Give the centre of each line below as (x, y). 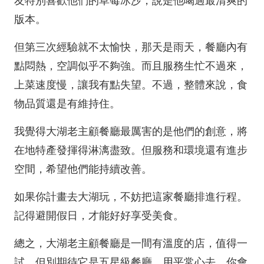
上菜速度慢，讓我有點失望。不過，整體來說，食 (131, 85)
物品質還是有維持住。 (67, 104)
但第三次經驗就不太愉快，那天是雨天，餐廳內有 (131, 47)
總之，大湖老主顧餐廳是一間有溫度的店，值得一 (131, 243)
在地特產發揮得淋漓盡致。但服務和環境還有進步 (131, 150)
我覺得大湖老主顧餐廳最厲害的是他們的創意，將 (131, 131)
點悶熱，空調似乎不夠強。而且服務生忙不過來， (131, 66)
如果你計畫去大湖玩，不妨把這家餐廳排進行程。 (131, 197)
